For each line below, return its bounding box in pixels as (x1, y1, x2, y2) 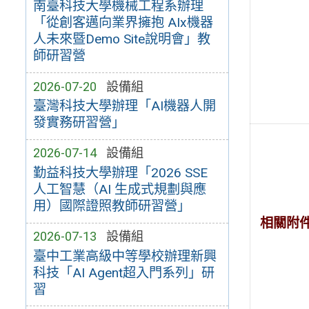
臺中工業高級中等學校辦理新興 (32, 248, 217, 264)
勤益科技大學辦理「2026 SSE (32, 165, 208, 181)
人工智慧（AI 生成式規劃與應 (32, 181, 206, 198)
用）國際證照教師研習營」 (32, 198, 190, 215)
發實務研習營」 (32, 114, 125, 131)
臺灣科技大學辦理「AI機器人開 (32, 98, 216, 114)
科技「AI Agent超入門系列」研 (32, 264, 215, 281)
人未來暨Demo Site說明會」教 (32, 31, 210, 48)
